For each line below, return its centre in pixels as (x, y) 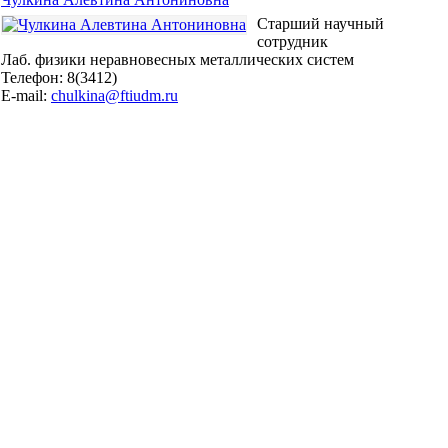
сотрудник (292, 42)
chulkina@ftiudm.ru (114, 96)
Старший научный (320, 24)
